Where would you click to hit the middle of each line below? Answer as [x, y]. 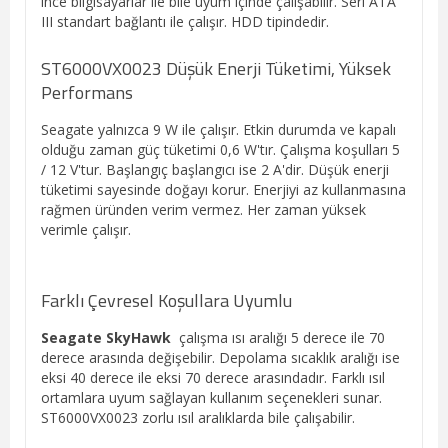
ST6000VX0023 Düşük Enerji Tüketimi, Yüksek [216, 68]
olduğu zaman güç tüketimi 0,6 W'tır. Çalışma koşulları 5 [220, 149]
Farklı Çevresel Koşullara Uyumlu [166, 300]
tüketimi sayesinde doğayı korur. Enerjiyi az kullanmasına [223, 189]
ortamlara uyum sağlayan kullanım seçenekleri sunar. [211, 397]
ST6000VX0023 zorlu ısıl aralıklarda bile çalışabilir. [198, 417]
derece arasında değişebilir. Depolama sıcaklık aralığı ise [220, 357]
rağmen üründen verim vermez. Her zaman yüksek [203, 209]
